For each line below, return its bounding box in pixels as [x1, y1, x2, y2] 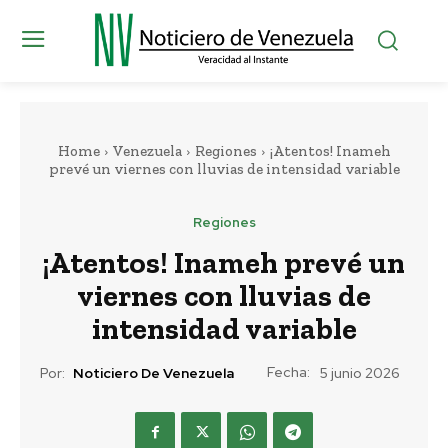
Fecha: [267, 362, 310, 381]
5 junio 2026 [320, 364, 400, 383]
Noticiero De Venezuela [73, 364, 234, 383]
